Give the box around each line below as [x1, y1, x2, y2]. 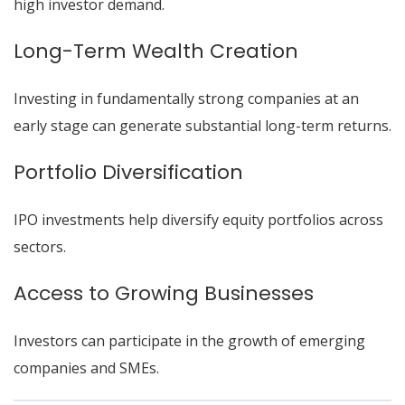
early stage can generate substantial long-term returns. [14, 116, 391, 136]
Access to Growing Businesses [14, 279, 314, 307]
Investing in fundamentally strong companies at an [14, 89, 359, 108]
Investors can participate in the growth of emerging [14, 331, 365, 351]
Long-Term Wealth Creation [14, 37, 298, 65]
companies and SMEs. [14, 358, 159, 378]
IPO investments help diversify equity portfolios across [14, 210, 383, 230]
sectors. [14, 237, 66, 257]
